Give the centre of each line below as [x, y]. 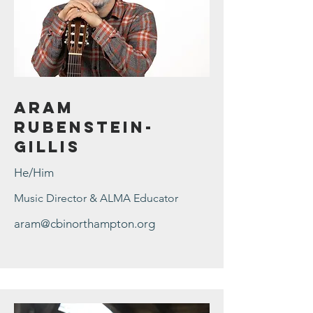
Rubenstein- [84, 127]
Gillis [47, 147]
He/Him [34, 173]
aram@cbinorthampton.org [85, 224]
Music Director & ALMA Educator [96, 198]
